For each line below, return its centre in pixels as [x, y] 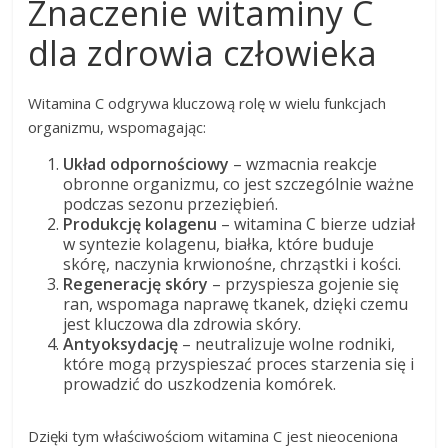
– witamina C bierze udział [316, 223]
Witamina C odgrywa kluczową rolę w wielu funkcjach [207, 102]
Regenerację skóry [138, 283]
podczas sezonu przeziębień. [171, 203]
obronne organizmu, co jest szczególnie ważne [239, 183]
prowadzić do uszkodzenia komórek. [200, 383]
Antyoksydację [123, 343]
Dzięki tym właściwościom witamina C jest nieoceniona [213, 435]
